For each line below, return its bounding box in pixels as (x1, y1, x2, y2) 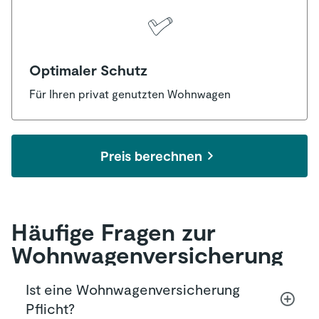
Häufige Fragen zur (11, 217, 216, 245)
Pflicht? (26, 299, 75, 317)
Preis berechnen (100, 147, 202, 164)
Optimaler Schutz (29, 61, 147, 78)
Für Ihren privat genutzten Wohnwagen (29, 86, 231, 100)
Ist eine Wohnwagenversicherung (26, 280, 240, 298)
